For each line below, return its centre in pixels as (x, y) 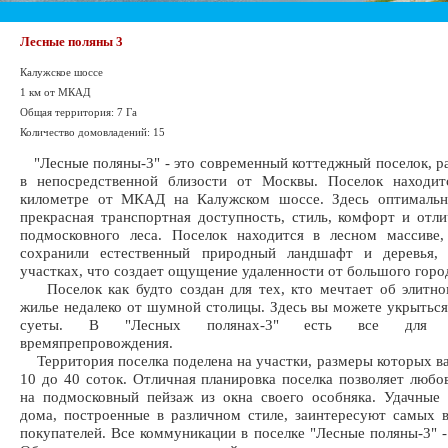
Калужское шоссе (61, 72)
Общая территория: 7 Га (78, 112)
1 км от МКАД (55, 92)
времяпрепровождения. (96, 342)
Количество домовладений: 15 (92, 132)
